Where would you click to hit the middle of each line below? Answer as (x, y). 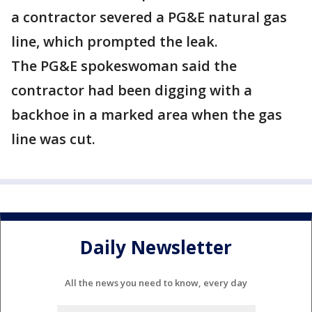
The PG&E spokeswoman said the (124, 66)
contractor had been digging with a (132, 91)
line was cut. (53, 139)
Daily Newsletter (156, 247)
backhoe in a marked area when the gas (147, 115)
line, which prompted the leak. (116, 42)
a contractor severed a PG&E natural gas (149, 17)
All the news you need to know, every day (156, 283)
